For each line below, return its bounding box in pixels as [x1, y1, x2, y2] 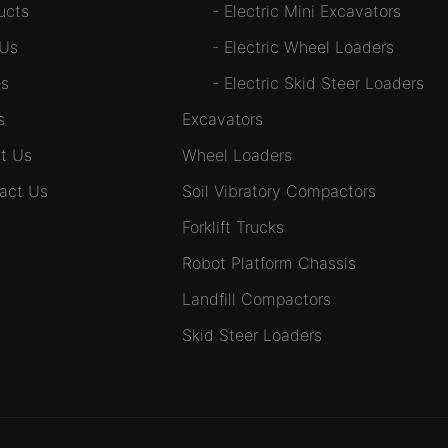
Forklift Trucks [181, 216, 284, 237]
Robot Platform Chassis [181, 252, 356, 273]
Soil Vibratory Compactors [181, 180, 376, 201]
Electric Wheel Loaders [223, 36, 394, 57]
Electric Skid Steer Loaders [223, 72, 424, 93]
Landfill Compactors [181, 288, 331, 309]
